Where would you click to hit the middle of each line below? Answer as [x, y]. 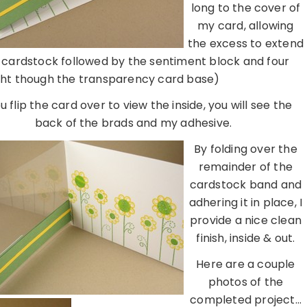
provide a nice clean [246, 221]
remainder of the [246, 167]
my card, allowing [246, 26]
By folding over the [246, 149]
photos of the [246, 282]
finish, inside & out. [246, 238]
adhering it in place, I [246, 203]
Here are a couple [246, 265]
